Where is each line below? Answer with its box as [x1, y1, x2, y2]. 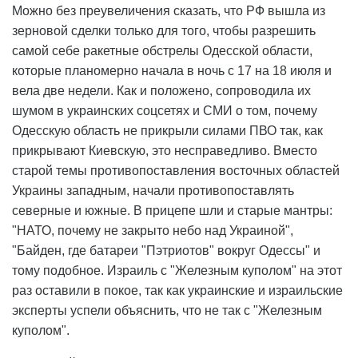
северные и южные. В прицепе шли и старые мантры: [12, 204, 332, 218]
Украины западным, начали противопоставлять [12, 184, 294, 198]
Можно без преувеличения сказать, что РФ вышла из [12, 4, 325, 18]
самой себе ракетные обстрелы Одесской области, [12, 44, 312, 58]
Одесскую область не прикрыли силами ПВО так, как [12, 124, 323, 138]
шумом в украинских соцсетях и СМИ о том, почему [12, 104, 317, 118]
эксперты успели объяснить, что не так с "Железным [12, 304, 322, 318]
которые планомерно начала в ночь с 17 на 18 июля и [12, 64, 332, 78]
